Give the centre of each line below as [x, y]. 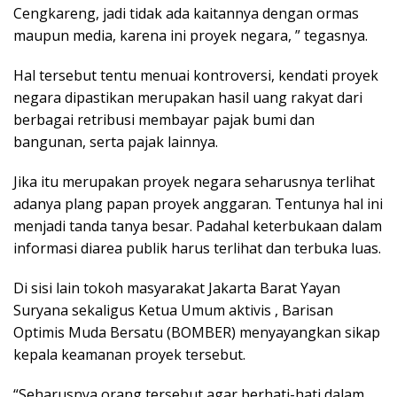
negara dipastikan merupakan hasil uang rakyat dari [188, 98]
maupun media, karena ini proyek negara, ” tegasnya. [191, 36]
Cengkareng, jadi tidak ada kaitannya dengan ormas [186, 14]
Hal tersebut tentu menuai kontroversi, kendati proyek [196, 76]
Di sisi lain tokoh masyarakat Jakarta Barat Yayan [177, 288]
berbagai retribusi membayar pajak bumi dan [164, 120]
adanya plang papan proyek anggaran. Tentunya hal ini [198, 204]
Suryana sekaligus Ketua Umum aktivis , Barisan [173, 311]
